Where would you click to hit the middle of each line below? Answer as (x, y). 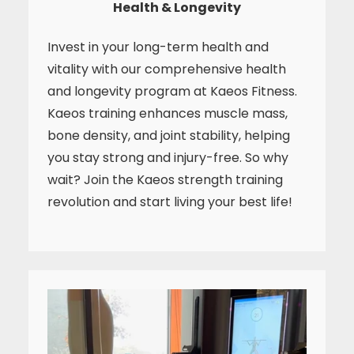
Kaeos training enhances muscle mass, (168, 113)
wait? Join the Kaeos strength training (165, 180)
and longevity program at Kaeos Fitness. (172, 91)
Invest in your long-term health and (158, 47)
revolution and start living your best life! (170, 202)
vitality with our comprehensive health (167, 69)
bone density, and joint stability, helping (169, 136)
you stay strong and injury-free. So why (168, 158)
